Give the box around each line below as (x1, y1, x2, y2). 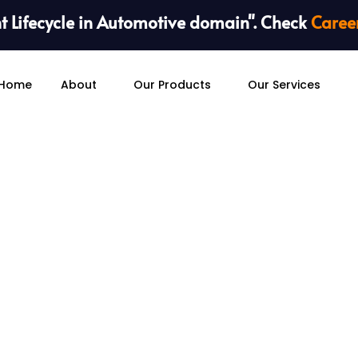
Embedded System (27, 256, 331, 301)
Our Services (248, 76, 321, 93)
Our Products (133, 76, 212, 93)
